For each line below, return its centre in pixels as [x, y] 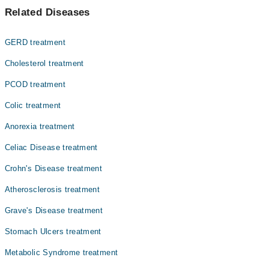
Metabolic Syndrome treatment [61, 252]
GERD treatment [35, 42]
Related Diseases [47, 12]
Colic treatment [33, 105]
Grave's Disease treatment [54, 210]
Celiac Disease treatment [51, 147]
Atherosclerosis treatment [52, 189]
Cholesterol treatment [44, 63]
